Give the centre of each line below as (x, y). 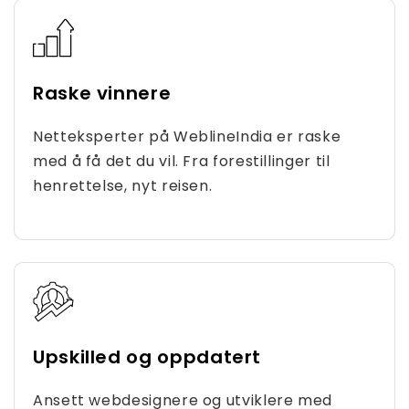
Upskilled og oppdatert (147, 357)
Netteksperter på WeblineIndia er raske (187, 136)
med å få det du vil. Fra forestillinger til (182, 161)
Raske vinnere (102, 93)
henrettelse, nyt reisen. (123, 186)
